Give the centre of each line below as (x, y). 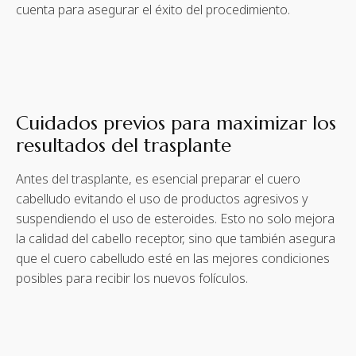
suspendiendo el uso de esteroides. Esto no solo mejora (175, 219)
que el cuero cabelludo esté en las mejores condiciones (173, 259)
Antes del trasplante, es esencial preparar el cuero (158, 179)
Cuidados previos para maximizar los (176, 124)
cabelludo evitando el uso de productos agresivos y (162, 199)
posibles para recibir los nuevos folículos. (132, 279)
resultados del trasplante (124, 146)
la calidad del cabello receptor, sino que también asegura (176, 239)
